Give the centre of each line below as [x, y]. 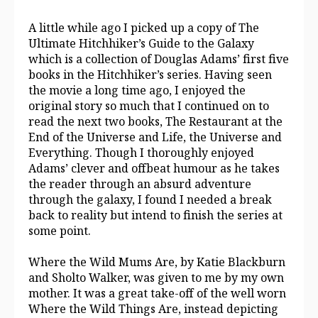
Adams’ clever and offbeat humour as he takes [154, 168]
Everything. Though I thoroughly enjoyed [141, 152]
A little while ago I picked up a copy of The [144, 27]
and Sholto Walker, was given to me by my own [156, 278]
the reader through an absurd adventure [140, 183]
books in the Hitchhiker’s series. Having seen [150, 74]
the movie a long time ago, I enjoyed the [137, 90]
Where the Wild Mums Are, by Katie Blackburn [157, 262]
